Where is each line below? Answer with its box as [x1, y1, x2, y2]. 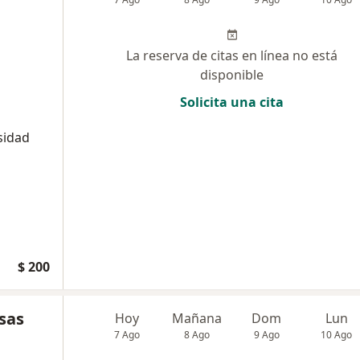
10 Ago [321, 327, 353, 342]
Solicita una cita [180, 92, 284, 111]
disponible [200, 65, 264, 84]
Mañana [172, 309, 223, 327]
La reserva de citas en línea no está [126, 46, 337, 64]
